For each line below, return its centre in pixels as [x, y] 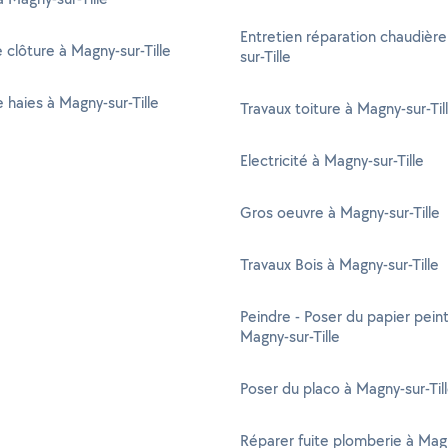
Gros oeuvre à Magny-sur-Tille [340, 212]
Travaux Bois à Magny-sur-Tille [339, 264]
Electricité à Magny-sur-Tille [332, 160]
